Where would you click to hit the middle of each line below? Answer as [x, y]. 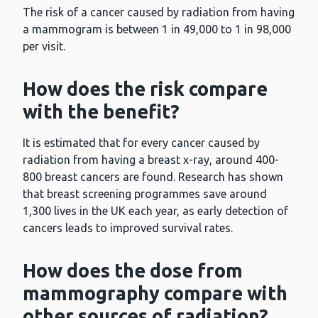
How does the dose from [133, 271]
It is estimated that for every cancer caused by [141, 143]
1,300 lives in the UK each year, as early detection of [155, 211]
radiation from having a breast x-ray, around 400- [151, 160]
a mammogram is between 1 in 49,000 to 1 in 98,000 [157, 29]
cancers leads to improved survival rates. [128, 228]
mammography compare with [155, 294]
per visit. [44, 46]
